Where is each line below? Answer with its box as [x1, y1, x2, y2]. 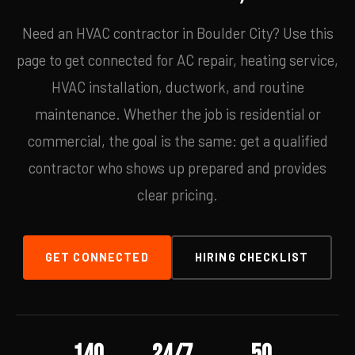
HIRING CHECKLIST [194, 250, 309, 264]
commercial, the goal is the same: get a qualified [27, 132, 328, 150]
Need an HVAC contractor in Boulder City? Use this [21, 25, 334, 42]
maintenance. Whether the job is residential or [34, 105, 321, 123]
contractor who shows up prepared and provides [29, 159, 326, 177]
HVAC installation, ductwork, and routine [51, 78, 304, 96]
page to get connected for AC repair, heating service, [17, 52, 338, 69]
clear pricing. [137, 186, 218, 204]
